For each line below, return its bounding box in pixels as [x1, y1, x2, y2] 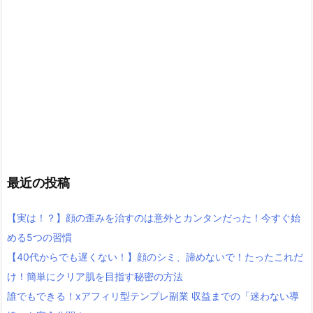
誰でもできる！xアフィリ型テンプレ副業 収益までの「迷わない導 [7, 290, 299, 303]
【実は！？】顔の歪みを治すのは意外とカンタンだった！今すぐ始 [7, 212, 300, 224]
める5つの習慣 [7, 231, 72, 244]
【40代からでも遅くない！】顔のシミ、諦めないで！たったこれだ [7, 251, 303, 263]
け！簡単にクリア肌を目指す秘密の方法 [7, 270, 183, 283]
